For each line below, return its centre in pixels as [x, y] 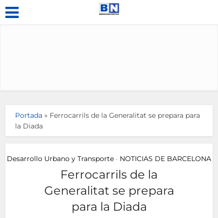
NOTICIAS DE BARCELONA [165, 159]
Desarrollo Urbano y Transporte [60, 159]
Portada [29, 115]
